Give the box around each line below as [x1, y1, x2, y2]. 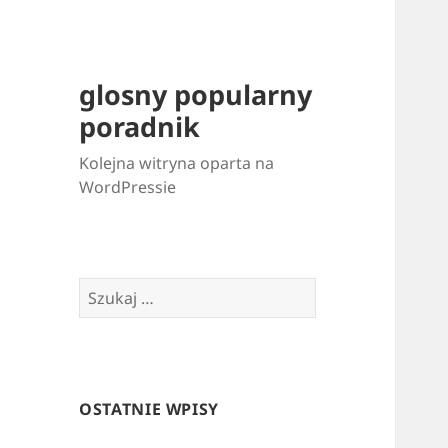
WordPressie [79, 176, 177, 199]
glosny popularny [79, 76, 313, 114]
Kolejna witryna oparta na [79, 152, 275, 175]
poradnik [79, 108, 201, 146]
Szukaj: [78, 278, 134, 301]
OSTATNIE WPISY [79, 398, 220, 421]
